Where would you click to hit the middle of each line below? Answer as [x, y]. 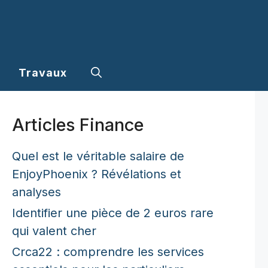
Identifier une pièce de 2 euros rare [113, 213]
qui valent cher [54, 231]
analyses [36, 192]
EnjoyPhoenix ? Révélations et [97, 174]
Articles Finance [78, 124]
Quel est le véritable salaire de [98, 156]
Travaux [42, 72]
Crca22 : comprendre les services [108, 252]
